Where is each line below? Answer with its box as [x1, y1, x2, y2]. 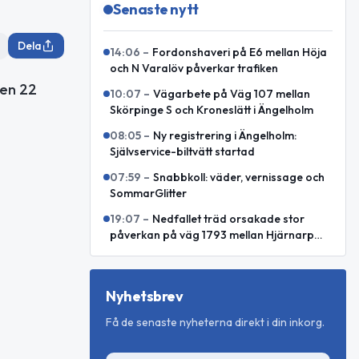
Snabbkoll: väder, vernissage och [153, 170, 325, 184]
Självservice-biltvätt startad [110, 144, 255, 159]
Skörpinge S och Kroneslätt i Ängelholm [110, 103, 313, 117]
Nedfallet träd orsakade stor [152, 212, 305, 226]
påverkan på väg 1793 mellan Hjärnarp [110, 228, 314, 242]
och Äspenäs [110, 244, 177, 258]
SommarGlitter [110, 186, 187, 200]
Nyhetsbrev [106, 287, 184, 305]
